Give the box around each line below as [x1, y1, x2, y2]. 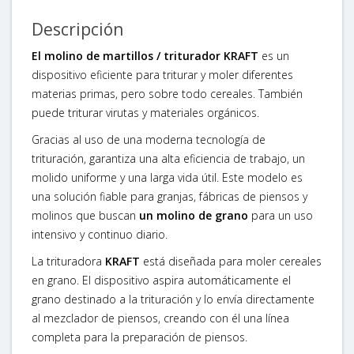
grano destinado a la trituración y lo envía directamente [32, 291, 314, 307]
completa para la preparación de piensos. [32, 329, 247, 345]
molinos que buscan [32, 207, 139, 223]
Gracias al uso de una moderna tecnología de [32, 131, 265, 147]
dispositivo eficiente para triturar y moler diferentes [32, 66, 293, 82]
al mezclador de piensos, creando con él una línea [32, 310, 289, 326]
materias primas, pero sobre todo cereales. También [32, 85, 303, 101]
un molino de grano [139, 207, 248, 223]
